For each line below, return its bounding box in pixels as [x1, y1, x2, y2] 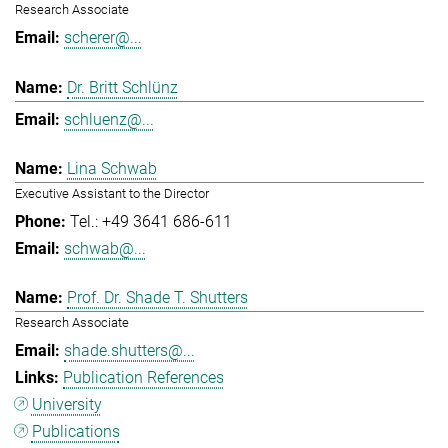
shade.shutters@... [64, 341, 195, 361]
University [31, 395, 102, 415]
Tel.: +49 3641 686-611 [70, 211, 232, 231]
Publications [31, 422, 120, 442]
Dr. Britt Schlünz [67, 77, 178, 97]
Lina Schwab [67, 158, 157, 178]
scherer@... [64, 28, 142, 48]
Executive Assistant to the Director [15, 185, 209, 201]
